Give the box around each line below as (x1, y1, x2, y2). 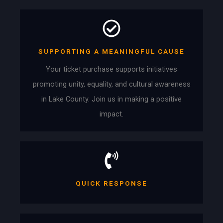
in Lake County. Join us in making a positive (41, 94, 182, 104)
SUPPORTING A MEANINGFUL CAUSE (38, 47, 185, 55)
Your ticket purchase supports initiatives (46, 64, 177, 74)
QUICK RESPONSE (76, 179, 147, 187)
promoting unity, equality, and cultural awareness (32, 79, 191, 89)
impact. (100, 109, 123, 118)
